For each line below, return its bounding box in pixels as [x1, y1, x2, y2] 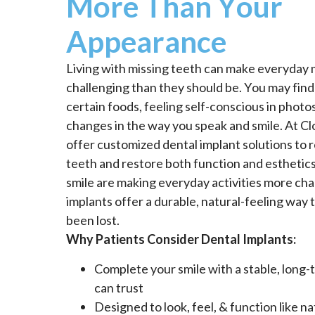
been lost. [66, 212, 122, 229]
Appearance [66, 24, 227, 60]
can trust [94, 279, 144, 295]
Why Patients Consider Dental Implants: [66, 231, 297, 247]
